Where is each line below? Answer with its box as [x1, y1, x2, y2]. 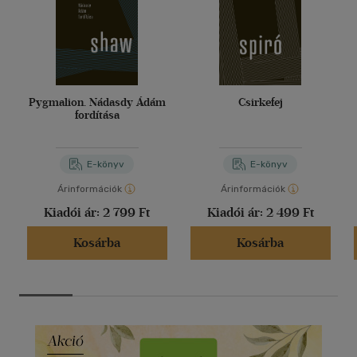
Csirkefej [237, 96, 283, 110]
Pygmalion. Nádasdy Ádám [28, 96, 166, 110]
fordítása [74, 108, 120, 123]
